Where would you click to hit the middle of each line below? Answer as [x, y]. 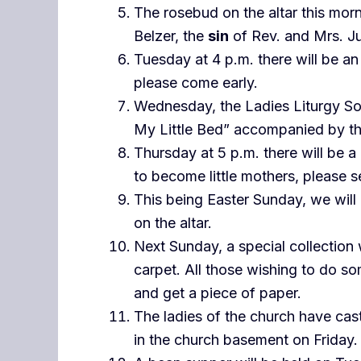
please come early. [196, 82]
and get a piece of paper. [218, 293]
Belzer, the [171, 35]
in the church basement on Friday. [246, 339]
